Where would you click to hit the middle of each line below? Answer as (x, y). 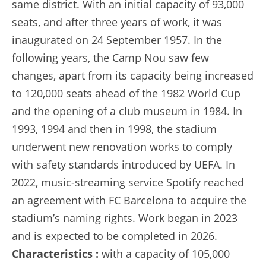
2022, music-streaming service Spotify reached (128, 182)
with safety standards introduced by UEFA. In (123, 164)
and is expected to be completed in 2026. (115, 235)
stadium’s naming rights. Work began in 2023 (125, 218)
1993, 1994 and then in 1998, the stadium (114, 129)
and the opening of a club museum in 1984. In (127, 111)
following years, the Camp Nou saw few (110, 57)
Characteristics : (55, 253)
